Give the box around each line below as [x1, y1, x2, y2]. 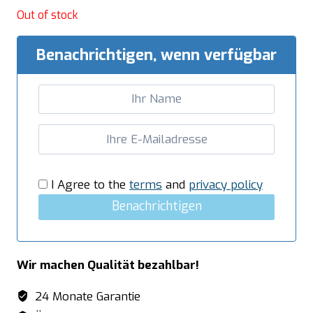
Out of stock [17, 7, 78, 22]
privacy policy [189, 176, 263, 193]
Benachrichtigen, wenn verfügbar [36, 44, 277, 65]
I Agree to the [48, 176, 129, 193]
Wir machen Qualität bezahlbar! [17, 257, 199, 274]
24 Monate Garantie [31, 289, 141, 305]
